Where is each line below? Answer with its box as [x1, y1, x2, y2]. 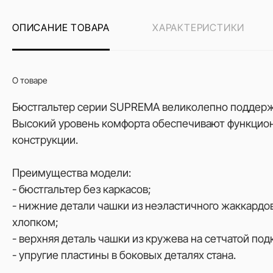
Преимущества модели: [12, 166, 131, 179]
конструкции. [12, 133, 78, 146]
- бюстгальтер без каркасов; [12, 183, 151, 196]
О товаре [12, 75, 47, 85]
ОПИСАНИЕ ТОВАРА [12, 21, 110, 34]
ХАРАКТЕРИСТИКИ [152, 21, 245, 34]
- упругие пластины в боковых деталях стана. [12, 249, 236, 261]
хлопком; [12, 216, 58, 229]
